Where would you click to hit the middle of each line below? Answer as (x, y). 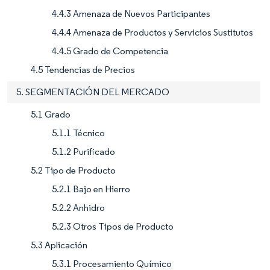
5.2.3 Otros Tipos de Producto (113, 227)
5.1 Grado (51, 115)
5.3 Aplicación (59, 245)
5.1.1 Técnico (78, 133)
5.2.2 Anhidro (78, 208)
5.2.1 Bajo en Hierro (91, 189)
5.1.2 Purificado (83, 152)
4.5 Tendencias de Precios (83, 70)
